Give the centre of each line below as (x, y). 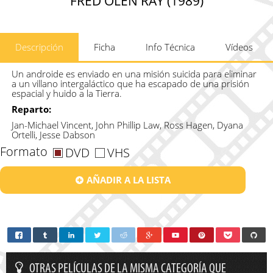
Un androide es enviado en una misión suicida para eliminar (134, 73)
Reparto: (31, 109)
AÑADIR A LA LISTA (128, 179)
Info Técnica (170, 47)
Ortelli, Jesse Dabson (53, 134)
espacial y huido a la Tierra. (66, 93)
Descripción (39, 47)
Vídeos (239, 47)
